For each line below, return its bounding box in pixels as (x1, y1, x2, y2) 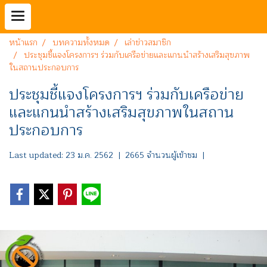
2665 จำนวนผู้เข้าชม (125, 148, 197, 162)
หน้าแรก (9, 36, 38, 49)
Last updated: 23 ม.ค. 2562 (9, 148, 113, 162)
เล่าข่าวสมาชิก (125, 36, 171, 49)
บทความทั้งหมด (52, 36, 110, 49)
